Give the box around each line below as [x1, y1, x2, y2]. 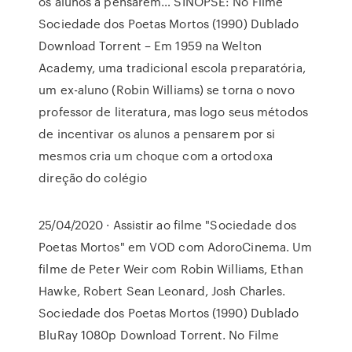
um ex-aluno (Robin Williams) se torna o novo [38, 81, 295, 98]
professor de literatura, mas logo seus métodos [38, 103, 308, 120]
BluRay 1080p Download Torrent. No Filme [38, 326, 280, 343]
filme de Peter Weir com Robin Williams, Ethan [38, 260, 303, 277]
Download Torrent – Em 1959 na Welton [38, 37, 262, 54]
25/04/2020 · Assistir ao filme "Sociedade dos [38, 216, 296, 233]
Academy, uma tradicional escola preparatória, [38, 59, 306, 76]
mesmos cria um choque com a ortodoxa [38, 147, 273, 164]
